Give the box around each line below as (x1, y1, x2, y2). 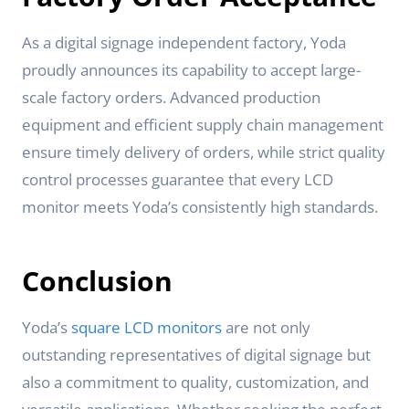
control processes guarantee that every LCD (22, 169, 333, 190)
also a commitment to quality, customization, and (22, 372, 369, 393)
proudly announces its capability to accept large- (22, 59, 361, 80)
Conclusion (22, 262, 173, 299)
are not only (222, 317, 310, 338)
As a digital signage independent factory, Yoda (22, 32, 346, 53)
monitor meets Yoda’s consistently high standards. (22, 196, 378, 217)
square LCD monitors (71, 317, 222, 338)
